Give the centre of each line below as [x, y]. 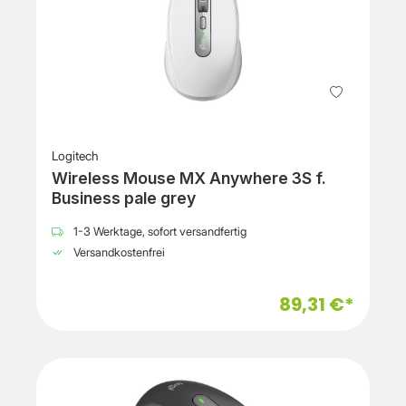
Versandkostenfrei [118, 253]
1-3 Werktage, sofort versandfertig [159, 232]
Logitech [75, 156]
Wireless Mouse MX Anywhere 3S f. [189, 179]
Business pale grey [124, 198]
